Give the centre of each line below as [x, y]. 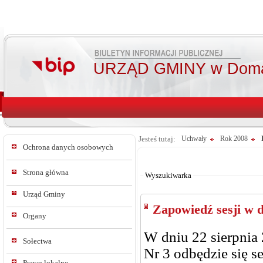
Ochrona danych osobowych [68, 147]
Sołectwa [37, 241]
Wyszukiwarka [168, 175]
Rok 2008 [234, 139]
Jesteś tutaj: [157, 139]
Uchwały [194, 139]
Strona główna [46, 172]
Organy [35, 216]
